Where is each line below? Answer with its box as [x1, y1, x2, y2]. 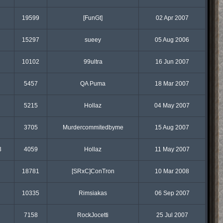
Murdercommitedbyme [62, 124, 123, 131]
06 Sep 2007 [154, 190, 190, 197]
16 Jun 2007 [155, 58, 189, 65]
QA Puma [80, 80, 106, 87]
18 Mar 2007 [155, 80, 189, 87]
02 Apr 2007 [155, 14, 189, 21]
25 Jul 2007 [156, 212, 188, 219]
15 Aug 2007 [155, 124, 189, 131]
